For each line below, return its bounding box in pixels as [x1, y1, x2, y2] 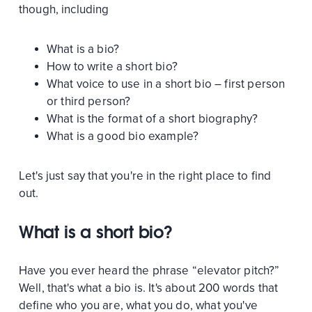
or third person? [46, 93, 131, 109]
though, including [18, 1, 109, 17]
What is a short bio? [18, 221, 173, 242]
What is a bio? [46, 41, 120, 56]
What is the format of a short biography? [46, 111, 258, 126]
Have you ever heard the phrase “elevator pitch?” [18, 263, 280, 278]
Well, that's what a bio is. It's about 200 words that [18, 280, 279, 295]
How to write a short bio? [46, 58, 178, 74]
